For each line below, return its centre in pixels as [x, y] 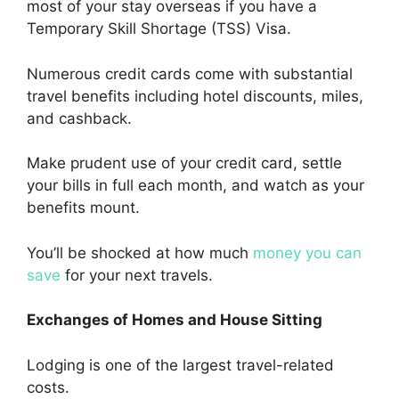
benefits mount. [83, 208]
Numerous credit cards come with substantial [190, 73]
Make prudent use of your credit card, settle [184, 163]
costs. [48, 387]
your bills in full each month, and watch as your [195, 186]
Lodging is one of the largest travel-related [180, 365]
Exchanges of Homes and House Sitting [175, 320]
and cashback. [79, 118]
